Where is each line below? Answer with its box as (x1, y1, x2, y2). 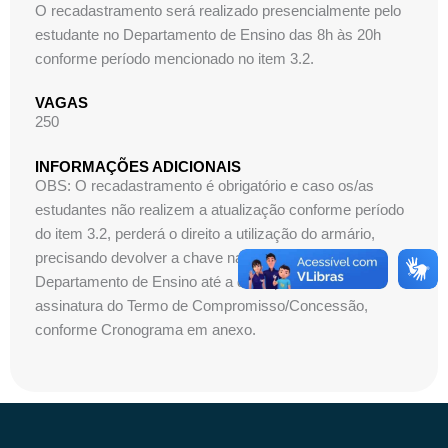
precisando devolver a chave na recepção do (35, 249, 328, 266)
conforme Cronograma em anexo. (35, 321, 256, 338)
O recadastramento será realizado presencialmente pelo (35, 2, 401, 19)
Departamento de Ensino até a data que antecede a (35, 273, 369, 290)
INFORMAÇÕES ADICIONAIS (35, 158, 241, 175)
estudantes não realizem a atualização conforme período (35, 201, 404, 218)
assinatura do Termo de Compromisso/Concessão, (35, 297, 368, 314)
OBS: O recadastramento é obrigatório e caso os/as (35, 177, 374, 194)
